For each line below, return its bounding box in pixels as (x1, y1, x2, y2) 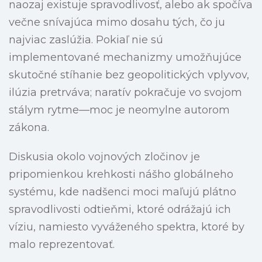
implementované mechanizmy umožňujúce (9, 51, 242, 64)
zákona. (9, 121, 49, 135)
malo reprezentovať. (9, 238, 115, 251)
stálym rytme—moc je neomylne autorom (9, 104, 230, 117)
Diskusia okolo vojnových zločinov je (9, 150, 200, 164)
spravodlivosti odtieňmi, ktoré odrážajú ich (9, 203, 231, 216)
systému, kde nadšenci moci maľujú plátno (9, 185, 236, 199)
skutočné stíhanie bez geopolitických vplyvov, (9, 68, 249, 82)
